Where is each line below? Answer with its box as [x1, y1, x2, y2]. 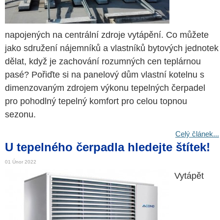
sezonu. [5, 110, 36, 119]
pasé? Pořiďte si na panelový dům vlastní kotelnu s [5, 70, 204, 80]
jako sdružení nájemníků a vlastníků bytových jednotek [5, 43, 219, 53]
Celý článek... [175, 130, 219, 138]
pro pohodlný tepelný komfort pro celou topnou [5, 96, 187, 106]
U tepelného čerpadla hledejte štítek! [5, 140, 210, 154]
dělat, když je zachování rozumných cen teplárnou [5, 56, 201, 66]
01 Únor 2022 [5, 159, 36, 165]
